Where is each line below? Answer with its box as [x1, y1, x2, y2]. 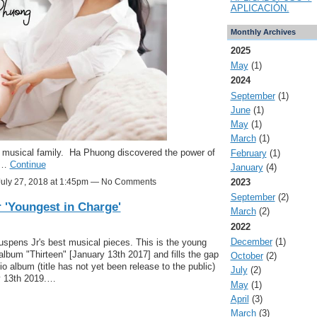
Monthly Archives [230, 27, 296, 36]
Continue [9, 159, 46, 171]
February [230, 147, 267, 158]
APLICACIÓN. [230, 2, 289, 13]
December [230, 236, 272, 247]
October [230, 250, 263, 262]
